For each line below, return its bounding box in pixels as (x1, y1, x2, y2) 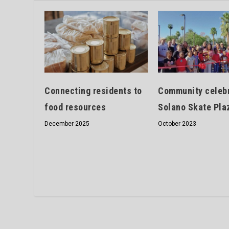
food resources (44, 102, 106, 113)
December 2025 (44, 120, 90, 128)
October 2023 (158, 120, 197, 128)
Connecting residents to (44, 85, 142, 97)
